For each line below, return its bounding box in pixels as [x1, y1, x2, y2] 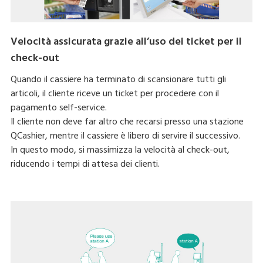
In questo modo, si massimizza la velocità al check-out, [10, 142, 230, 158]
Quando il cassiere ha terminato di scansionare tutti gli [10, 72, 226, 87]
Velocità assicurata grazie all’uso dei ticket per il [10, 33, 242, 50]
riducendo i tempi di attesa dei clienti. [10, 156, 160, 172]
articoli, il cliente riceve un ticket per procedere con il [10, 86, 219, 102]
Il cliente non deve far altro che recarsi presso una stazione [10, 114, 244, 130]
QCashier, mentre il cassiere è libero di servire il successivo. [10, 128, 240, 144]
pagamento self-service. [10, 100, 107, 116]
